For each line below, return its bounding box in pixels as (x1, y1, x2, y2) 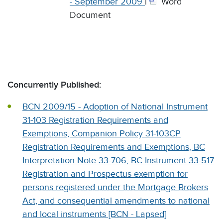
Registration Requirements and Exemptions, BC (22, 142, 205, 152)
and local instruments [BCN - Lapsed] (22, 209, 166, 219)
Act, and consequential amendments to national (22, 196, 210, 206)
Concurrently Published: (7, 80, 101, 90)
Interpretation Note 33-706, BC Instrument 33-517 (22, 155, 214, 165)
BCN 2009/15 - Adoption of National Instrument (22, 102, 208, 111)
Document (70, 10, 111, 20)
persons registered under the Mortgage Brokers (22, 182, 208, 192)
